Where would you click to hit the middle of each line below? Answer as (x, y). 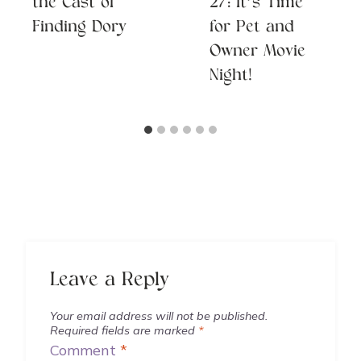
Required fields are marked (124, 330)
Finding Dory (79, 28)
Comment (85, 350)
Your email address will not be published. (159, 315)
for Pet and (252, 28)
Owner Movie (257, 52)
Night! (231, 77)
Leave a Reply (110, 281)
